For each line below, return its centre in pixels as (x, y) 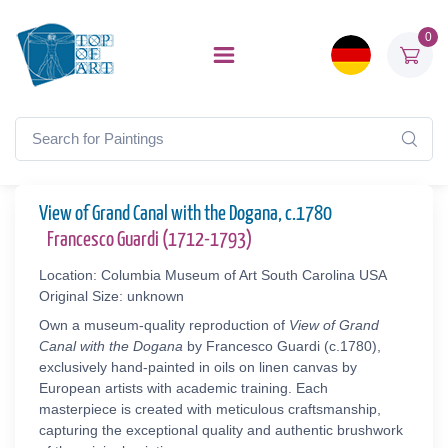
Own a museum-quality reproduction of (164, 325)
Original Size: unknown (111, 296)
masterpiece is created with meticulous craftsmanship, (210, 409)
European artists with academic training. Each (183, 388)
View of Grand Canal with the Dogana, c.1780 (185, 214)
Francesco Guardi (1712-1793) (149, 240)
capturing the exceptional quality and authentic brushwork (221, 430)
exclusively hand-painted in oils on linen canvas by (198, 367)
